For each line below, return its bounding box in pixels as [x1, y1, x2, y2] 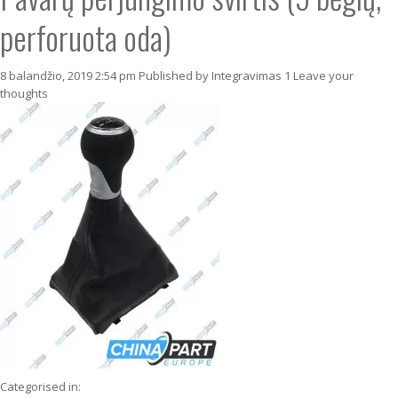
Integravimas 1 [211, 68, 291, 84]
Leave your [293, 68, 354, 84]
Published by [139, 68, 211, 84]
